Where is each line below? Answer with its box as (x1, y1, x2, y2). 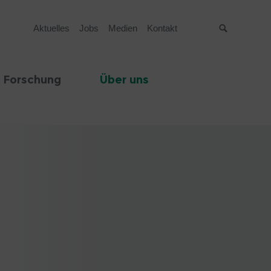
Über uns (100, 73, 149, 87)
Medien (108, 23, 137, 33)
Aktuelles (33, 23, 70, 33)
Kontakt (146, 23, 177, 33)
